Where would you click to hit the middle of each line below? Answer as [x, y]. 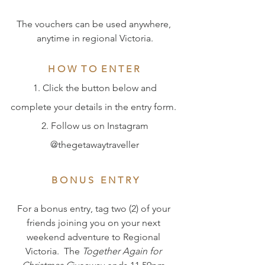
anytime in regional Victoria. [95, 38]
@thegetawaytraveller [95, 145]
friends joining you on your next [95, 223]
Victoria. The [54, 251]
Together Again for [123, 251]
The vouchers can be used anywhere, [95, 24]
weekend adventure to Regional [95, 237]
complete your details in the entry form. [95, 107]
